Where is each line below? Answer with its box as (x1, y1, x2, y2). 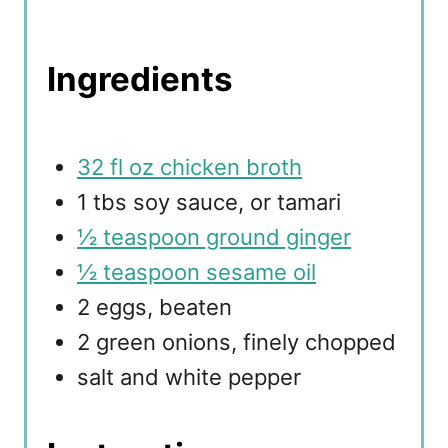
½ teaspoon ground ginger (77, 224, 351, 251)
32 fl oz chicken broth (77, 154, 302, 181)
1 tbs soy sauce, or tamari (77, 189, 341, 216)
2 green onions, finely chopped (77, 329, 396, 356)
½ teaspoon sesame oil (77, 259, 316, 286)
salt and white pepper (77, 364, 301, 391)
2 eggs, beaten (77, 294, 232, 321)
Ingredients (47, 59, 233, 100)
